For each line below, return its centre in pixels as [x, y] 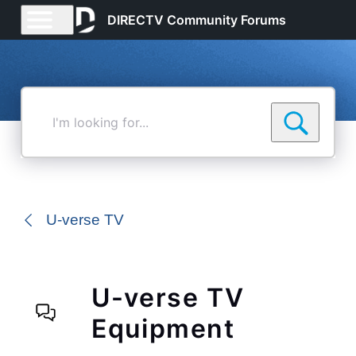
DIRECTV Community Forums [197, 20]
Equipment [163, 329]
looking [54, 140]
